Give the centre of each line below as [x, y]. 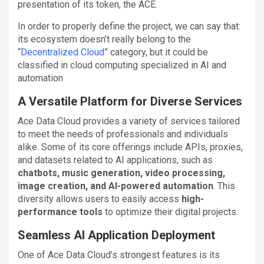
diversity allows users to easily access [100, 199]
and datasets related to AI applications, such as [115, 160]
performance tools [60, 212]
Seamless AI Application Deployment [116, 235]
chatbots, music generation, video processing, [121, 173]
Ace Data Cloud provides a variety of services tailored [129, 121]
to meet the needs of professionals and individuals [123, 134]
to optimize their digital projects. [170, 212]
